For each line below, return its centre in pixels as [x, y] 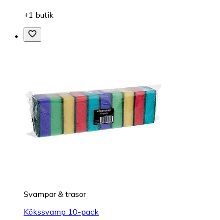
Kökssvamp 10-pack [61, 212]
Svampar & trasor [55, 194]
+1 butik [39, 15]
